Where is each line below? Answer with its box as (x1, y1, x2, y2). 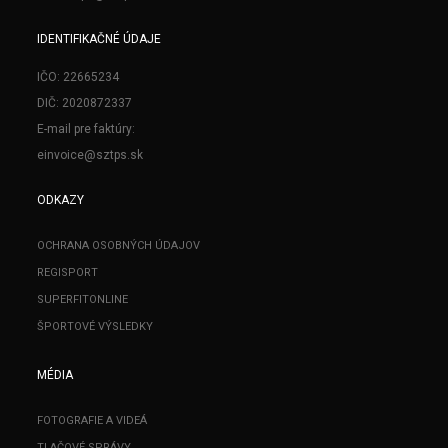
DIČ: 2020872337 (37, 95, 133, 110)
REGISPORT (37, 265, 99, 279)
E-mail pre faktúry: (37, 121, 136, 136)
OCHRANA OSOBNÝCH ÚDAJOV (37, 238, 201, 252)
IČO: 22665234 (37, 69, 120, 84)
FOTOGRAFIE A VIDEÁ (37, 413, 148, 427)
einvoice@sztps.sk (37, 147, 144, 162)
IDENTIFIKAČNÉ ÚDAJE (37, 31, 162, 46)
